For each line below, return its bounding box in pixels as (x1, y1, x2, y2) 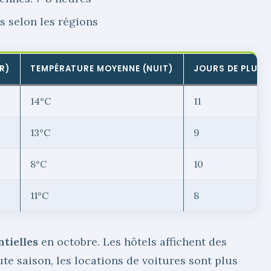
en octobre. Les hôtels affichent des (38, 235, 227, 249)
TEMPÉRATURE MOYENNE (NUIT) (30, 63, 174, 75)
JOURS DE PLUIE (194, 63, 266, 75)
